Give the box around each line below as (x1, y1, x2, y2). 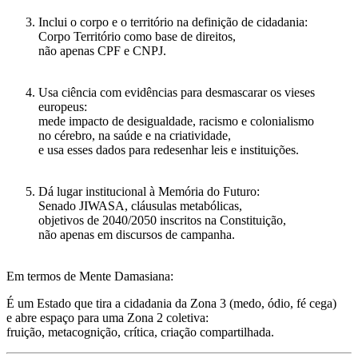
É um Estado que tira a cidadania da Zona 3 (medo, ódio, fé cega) (6, 296, 336, 311)
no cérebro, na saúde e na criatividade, (38, 129, 231, 143)
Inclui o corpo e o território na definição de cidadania (38, 15, 304, 30)
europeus (38, 100, 84, 114)
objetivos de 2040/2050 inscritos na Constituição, (38, 213, 286, 228)
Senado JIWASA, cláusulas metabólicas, (38, 199, 242, 213)
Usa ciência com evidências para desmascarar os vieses (38, 86, 315, 100)
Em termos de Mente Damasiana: (6, 269, 173, 284)
